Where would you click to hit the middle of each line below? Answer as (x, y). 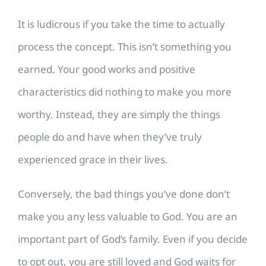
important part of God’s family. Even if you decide (133, 239)
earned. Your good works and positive (107, 69)
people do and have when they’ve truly (110, 137)
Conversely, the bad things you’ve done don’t (124, 194)
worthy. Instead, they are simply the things (119, 115)
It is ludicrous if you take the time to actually (121, 24)
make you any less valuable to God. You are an (128, 217)
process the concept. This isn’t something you (125, 47)
